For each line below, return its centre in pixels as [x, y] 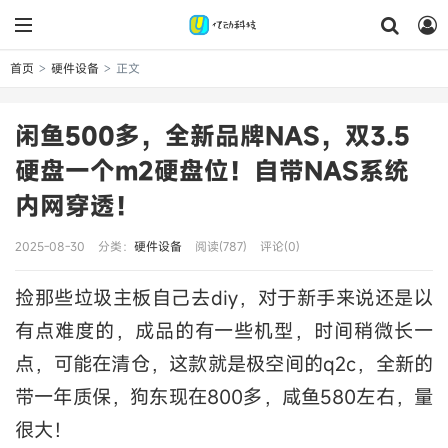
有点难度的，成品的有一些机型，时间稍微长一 [224, 331]
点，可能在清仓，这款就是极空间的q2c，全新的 [224, 364]
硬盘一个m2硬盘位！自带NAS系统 [212, 170]
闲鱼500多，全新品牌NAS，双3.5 [212, 135]
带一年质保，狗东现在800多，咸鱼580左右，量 [224, 397]
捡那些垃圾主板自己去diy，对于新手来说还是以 [224, 298]
